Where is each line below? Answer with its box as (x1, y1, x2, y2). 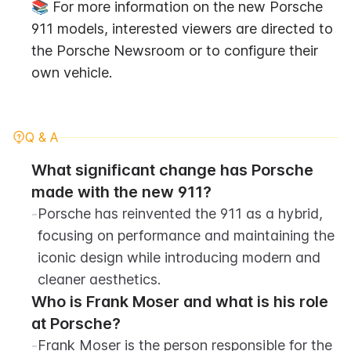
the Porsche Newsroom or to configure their (31, 42, 318, 59)
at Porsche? (31, 314, 121, 333)
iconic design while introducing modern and (38, 249, 320, 266)
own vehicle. (31, 64, 112, 81)
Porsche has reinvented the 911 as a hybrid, (38, 205, 323, 222)
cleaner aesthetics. (38, 271, 161, 288)
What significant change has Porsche (31, 161, 313, 179)
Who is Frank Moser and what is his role (31, 292, 328, 311)
